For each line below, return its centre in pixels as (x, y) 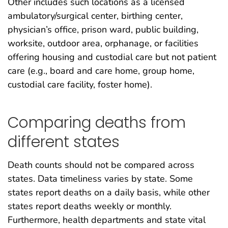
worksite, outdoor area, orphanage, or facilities (103, 43)
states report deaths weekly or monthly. (90, 206)
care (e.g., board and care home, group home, (101, 70)
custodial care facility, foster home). (80, 84)
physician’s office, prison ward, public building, (103, 29)
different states (64, 142)
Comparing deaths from (97, 123)
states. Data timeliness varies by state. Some (100, 178)
